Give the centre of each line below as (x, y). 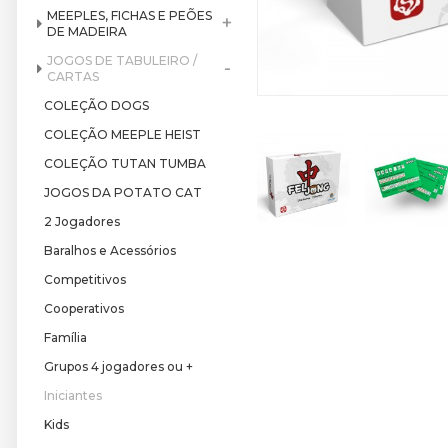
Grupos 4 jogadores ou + (118, 366)
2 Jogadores (82, 221)
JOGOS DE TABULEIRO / (122, 60)
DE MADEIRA (87, 31)
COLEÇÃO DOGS (96, 105)
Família (65, 337)
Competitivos (85, 279)
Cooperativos (84, 308)
